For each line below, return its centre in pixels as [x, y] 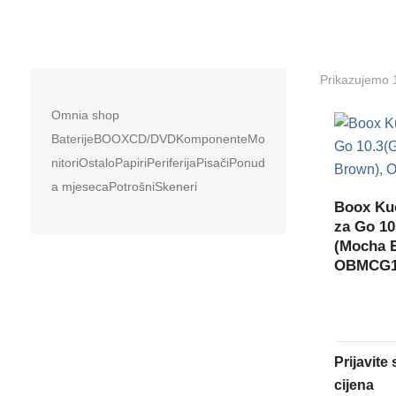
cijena [354, 385]
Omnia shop [85, 114]
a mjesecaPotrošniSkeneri [124, 186]
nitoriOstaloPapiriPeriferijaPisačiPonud [158, 162]
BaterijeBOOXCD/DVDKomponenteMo [158, 138]
